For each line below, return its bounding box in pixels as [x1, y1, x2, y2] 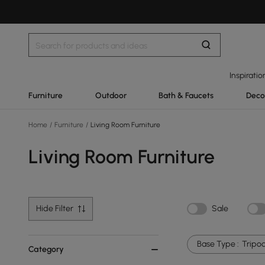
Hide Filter [36, 203, 73, 214]
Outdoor [95, 91, 127, 100]
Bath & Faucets [159, 91, 214, 100]
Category [28, 244, 64, 254]
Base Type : [197, 239, 239, 249]
